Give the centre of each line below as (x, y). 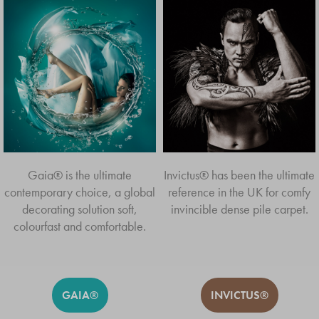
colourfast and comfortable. (80, 226)
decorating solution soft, (80, 209)
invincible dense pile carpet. (239, 209)
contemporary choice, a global (80, 192)
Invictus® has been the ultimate (239, 175)
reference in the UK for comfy (239, 192)
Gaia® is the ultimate (80, 175)
